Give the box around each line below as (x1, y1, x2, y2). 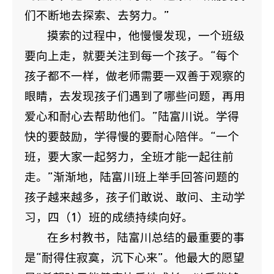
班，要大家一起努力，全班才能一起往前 (24, 149, 234, 164)
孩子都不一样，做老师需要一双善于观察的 (24, 68, 245, 83)
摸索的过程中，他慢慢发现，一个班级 (47, 28, 245, 43)
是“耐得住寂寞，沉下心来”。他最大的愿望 (24, 250, 245, 265)
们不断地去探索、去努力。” (24, 8, 169, 23)
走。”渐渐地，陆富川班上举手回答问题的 (24, 169, 239, 184)
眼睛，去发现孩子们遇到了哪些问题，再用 (24, 89, 245, 103)
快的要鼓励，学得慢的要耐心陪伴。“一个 (24, 129, 239, 144)
